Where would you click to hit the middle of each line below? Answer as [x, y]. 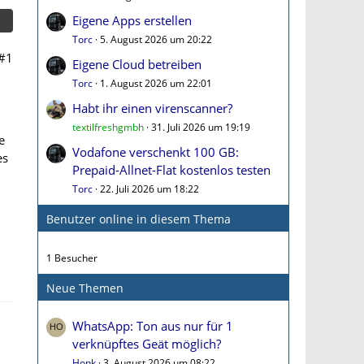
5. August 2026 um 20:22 [156, 39]
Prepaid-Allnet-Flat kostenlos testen [171, 170]
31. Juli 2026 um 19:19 [201, 127]
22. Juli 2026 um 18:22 [149, 189]
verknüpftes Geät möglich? [147, 344]
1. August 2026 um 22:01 [156, 83]
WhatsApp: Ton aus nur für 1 [153, 326]
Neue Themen [85, 288]
